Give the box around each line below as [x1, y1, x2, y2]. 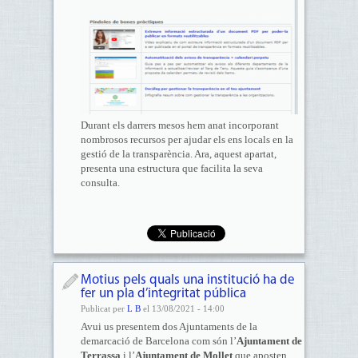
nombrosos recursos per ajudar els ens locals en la [80, 133, 293, 145]
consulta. [80, 177, 120, 189]
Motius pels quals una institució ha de [80, 273, 294, 287]
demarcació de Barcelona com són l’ [80, 335, 237, 347]
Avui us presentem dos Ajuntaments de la [80, 320, 257, 332]
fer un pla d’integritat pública [80, 287, 246, 300]
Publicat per [80, 304, 127, 313]
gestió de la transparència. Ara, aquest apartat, [80, 148, 276, 160]
